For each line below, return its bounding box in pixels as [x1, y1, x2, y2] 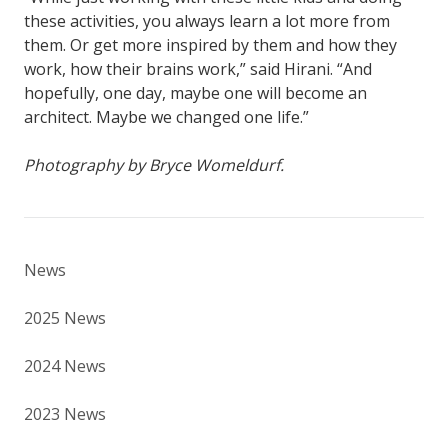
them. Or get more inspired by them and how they [24, 34, 397, 57]
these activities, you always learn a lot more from [24, 10, 390, 33]
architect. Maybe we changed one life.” [24, 106, 309, 129]
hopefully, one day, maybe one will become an [24, 82, 367, 105]
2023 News [24, 403, 106, 426]
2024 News [24, 355, 106, 378]
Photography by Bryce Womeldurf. [24, 154, 284, 177]
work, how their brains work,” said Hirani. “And [24, 58, 372, 81]
